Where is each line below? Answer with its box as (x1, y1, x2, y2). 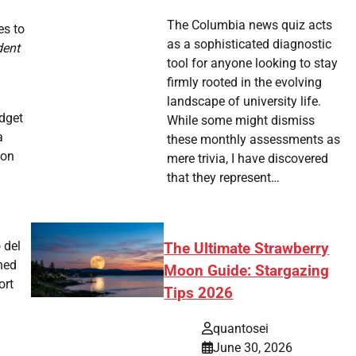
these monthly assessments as (166, 132, 340, 148)
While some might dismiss (166, 113, 315, 129)
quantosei (213, 320, 269, 336)
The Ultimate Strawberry (164, 240, 330, 258)
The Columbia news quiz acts (166, 17, 332, 33)
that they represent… (166, 170, 280, 186)
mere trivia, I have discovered (166, 151, 328, 167)
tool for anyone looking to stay (166, 56, 338, 72)
